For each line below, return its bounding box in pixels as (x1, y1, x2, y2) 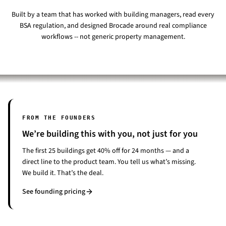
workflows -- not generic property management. (41, 32, 185, 42)
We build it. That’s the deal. (22, 168, 103, 178)
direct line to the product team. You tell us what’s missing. (22, 157, 196, 167)
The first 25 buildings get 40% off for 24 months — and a (22, 146, 189, 156)
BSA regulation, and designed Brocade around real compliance (19, 21, 207, 31)
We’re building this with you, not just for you (22, 128, 198, 140)
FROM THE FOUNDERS (22, 115, 96, 121)
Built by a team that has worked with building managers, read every (12, 10, 214, 20)
